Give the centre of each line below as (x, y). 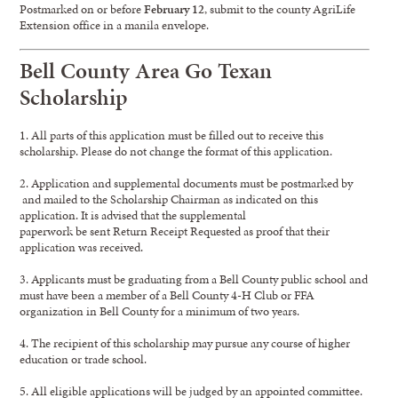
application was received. (82, 247)
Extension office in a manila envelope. (115, 25)
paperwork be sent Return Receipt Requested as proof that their (175, 231)
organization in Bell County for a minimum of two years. (160, 310)
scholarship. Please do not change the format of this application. (176, 151)
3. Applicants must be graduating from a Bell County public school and (194, 279)
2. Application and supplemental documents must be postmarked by (187, 183)
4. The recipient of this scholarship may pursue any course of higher (185, 342)
